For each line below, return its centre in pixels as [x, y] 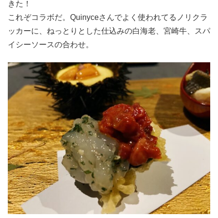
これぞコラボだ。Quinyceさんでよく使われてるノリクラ [108, 18]
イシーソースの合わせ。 [51, 45]
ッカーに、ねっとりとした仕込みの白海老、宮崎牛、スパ [109, 31]
